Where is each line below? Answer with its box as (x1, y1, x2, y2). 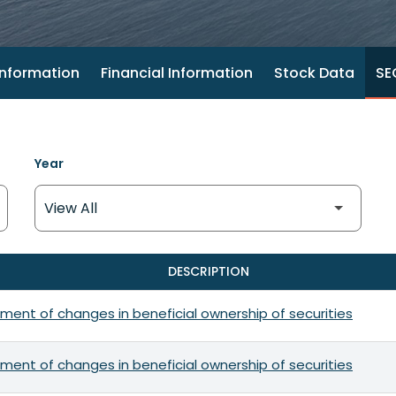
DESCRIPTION (167, 263, 249, 280)
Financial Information (100, 63, 253, 83)
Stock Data (273, 63, 354, 83)
